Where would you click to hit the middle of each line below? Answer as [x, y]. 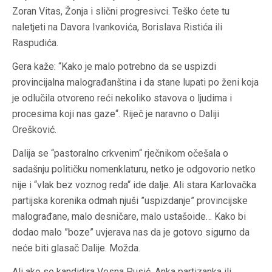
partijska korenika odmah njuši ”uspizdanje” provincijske [130, 201]
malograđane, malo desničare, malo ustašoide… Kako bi [129, 217]
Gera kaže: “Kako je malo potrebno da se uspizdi [114, 67]
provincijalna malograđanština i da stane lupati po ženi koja [135, 83]
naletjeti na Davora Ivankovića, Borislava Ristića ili [117, 27]
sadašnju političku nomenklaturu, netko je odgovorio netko [134, 169]
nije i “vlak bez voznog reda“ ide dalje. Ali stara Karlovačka [134, 185]
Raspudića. [35, 43]
